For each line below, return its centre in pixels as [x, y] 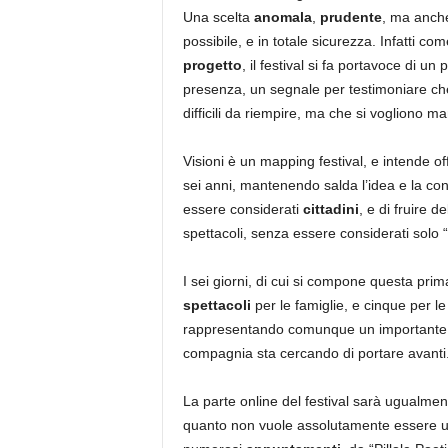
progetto [212, 65]
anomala [282, 17]
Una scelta [218, 17]
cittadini [330, 209]
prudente [350, 17]
